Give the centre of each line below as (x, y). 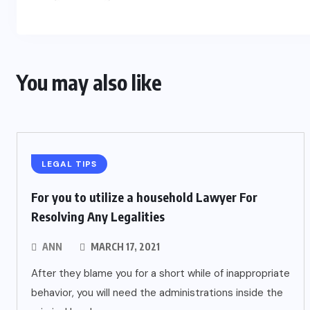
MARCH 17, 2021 (124, 247)
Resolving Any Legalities (98, 216)
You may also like (89, 82)
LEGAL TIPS (69, 164)
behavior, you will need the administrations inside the (157, 293)
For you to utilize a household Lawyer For (144, 197)
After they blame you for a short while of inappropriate (161, 273)
